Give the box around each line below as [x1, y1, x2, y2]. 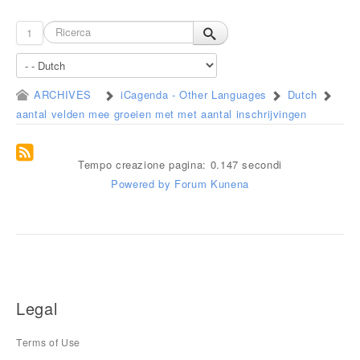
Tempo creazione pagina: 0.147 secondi [77, 156, 283, 172]
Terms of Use [16, 334, 80, 350]
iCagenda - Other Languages [121, 86, 267, 102]
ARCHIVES [33, 86, 92, 102]
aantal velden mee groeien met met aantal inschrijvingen [16, 105, 307, 121]
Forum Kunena [174, 175, 249, 191]
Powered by [111, 175, 171, 191]
